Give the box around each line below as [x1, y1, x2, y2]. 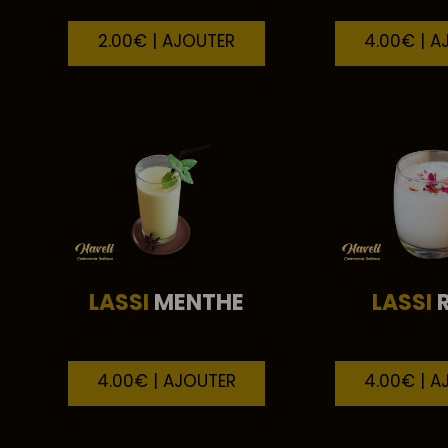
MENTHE [149, 287, 245, 319]
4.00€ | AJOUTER [97, 369, 237, 394]
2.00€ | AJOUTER [98, 28, 236, 53]
